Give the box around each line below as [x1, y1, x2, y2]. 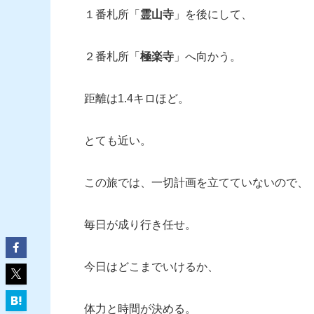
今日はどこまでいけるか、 [84, 261, 219, 273]
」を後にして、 [174, 8, 252, 21]
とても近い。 [84, 135, 151, 147]
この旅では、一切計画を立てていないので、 [84, 177, 308, 189]
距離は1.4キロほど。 [84, 93, 189, 105]
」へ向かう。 [174, 50, 241, 63]
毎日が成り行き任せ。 [84, 219, 196, 231]
